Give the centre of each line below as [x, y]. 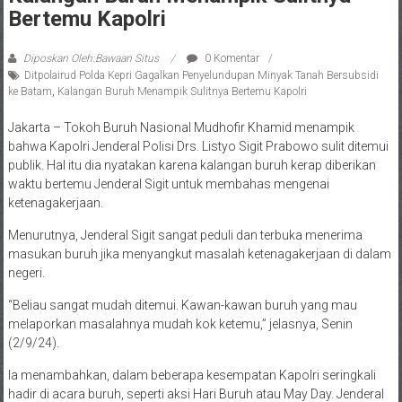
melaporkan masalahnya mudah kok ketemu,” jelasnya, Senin [180, 324]
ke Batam [30, 92]
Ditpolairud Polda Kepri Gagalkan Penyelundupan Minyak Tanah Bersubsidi [201, 75]
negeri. [26, 273]
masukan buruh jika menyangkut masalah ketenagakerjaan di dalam [199, 254]
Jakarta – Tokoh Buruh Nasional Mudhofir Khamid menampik [181, 127]
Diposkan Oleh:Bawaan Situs [91, 58]
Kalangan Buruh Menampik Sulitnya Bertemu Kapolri [182, 92]
